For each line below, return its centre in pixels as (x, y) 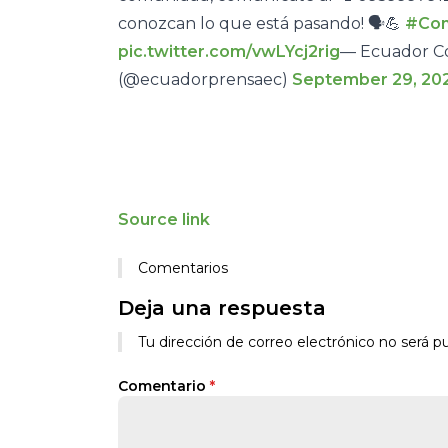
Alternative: (160, 336)
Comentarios (183, 268)
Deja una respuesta (222, 308)
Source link (164, 219)
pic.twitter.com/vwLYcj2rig (229, 51)
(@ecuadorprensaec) (205, 79)
